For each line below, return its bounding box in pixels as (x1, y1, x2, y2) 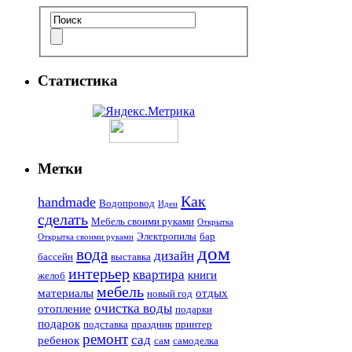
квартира (133, 267, 185, 283)
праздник (131, 318, 172, 331)
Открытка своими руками (38, 233, 134, 242)
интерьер (68, 265, 130, 283)
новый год (147, 288, 192, 300)
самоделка (173, 335, 218, 347)
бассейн (38, 251, 73, 263)
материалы (38, 287, 93, 300)
